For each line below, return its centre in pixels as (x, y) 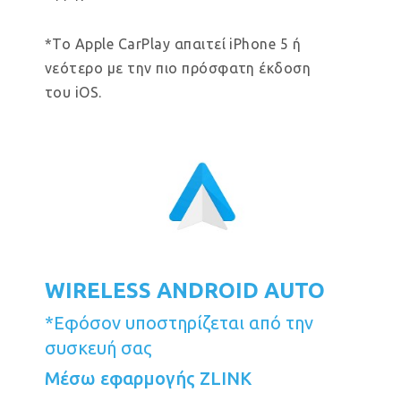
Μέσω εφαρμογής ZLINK (148, 378)
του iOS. (73, 92)
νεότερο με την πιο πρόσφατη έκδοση (178, 68)
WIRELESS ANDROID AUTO (185, 290)
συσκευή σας (98, 348)
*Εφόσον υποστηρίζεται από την (179, 323)
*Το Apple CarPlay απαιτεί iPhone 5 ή (173, 44)
